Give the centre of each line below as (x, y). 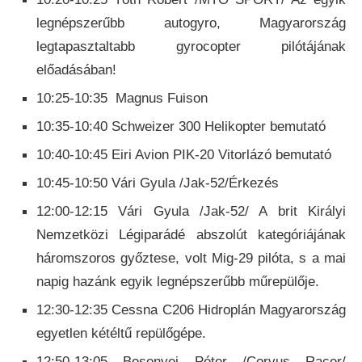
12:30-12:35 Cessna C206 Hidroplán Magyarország (191, 310)
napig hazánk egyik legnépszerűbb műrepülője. (178, 282)
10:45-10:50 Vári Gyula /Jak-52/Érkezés (158, 183)
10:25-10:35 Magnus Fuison (122, 99)
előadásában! (76, 70)
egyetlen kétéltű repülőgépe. (121, 334)
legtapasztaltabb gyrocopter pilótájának (191, 47)
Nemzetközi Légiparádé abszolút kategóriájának (191, 235)
